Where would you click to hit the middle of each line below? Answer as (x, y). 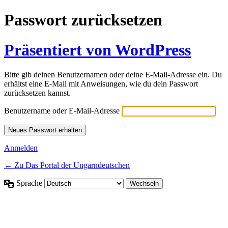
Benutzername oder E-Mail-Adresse (62, 111)
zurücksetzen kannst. (37, 93)
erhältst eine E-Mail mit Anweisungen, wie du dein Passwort (101, 84)
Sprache (30, 183)
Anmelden (21, 148)
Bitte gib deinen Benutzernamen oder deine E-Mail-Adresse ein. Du (113, 75)
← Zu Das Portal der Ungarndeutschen (67, 165)
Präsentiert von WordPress (97, 50)
